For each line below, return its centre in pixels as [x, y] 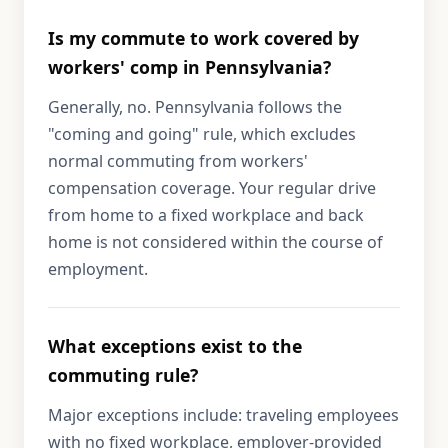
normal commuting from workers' [178, 161]
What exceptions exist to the [175, 346]
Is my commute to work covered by [203, 38]
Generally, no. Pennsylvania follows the [195, 107]
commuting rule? [123, 375]
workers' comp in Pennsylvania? [189, 67]
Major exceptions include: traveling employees [223, 415]
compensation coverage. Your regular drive [212, 188]
